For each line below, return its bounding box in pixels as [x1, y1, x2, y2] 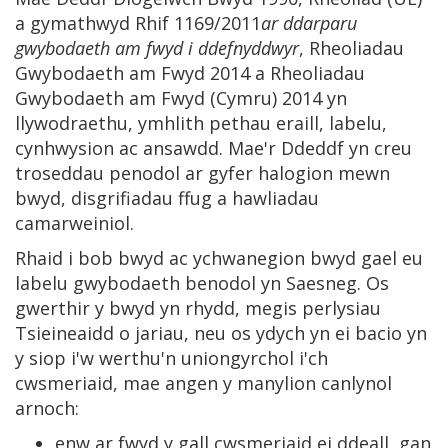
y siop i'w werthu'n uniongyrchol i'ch [15, 345, 328, 370]
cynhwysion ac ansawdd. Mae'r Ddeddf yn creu [15, 135, 412, 160]
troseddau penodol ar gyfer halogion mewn [15, 160, 390, 185]
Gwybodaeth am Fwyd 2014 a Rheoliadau [15, 60, 365, 85]
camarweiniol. [15, 210, 134, 235]
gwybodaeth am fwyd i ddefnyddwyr [15, 35, 299, 60]
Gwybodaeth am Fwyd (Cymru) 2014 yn [15, 85, 347, 110]
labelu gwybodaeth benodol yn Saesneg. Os [15, 270, 389, 295]
